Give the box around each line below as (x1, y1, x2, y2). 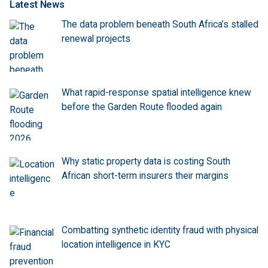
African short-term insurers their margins (61, 170, 229, 182)
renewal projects (61, 33, 130, 44)
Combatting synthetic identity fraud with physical (61, 224, 258, 236)
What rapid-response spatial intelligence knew (61, 87, 251, 99)
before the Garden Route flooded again (61, 102, 222, 113)
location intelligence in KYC (61, 239, 170, 250)
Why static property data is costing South (61, 156, 230, 167)
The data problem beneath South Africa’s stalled (61, 19, 258, 30)
